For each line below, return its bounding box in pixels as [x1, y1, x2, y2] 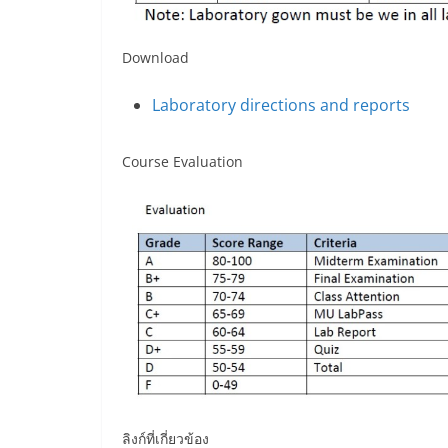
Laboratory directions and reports [152, 94, 410, 117]
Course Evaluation [122, 152, 243, 172]
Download [122, 48, 189, 68]
